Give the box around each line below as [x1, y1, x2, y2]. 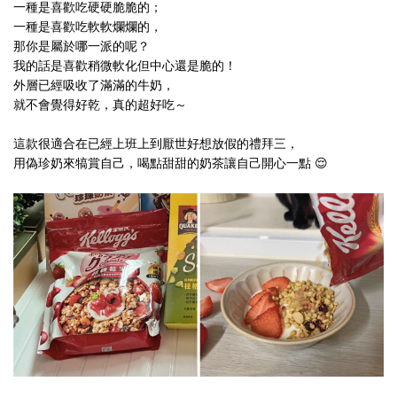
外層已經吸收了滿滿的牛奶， [13, 77, 175, 93]
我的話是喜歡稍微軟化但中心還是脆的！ [13, 58, 237, 74]
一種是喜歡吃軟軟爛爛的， [13, 19, 162, 35]
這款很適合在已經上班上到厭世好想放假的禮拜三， [13, 136, 299, 152]
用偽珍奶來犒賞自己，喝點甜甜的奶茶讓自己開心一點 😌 [13, 155, 328, 171]
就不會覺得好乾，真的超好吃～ [13, 97, 187, 113]
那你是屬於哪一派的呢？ [13, 38, 150, 54]
